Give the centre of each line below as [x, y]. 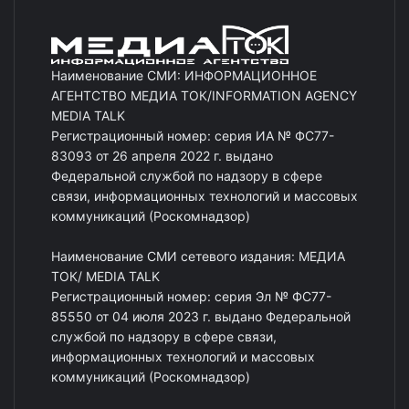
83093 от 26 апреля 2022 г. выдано [162, 156]
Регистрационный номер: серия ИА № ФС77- [193, 136]
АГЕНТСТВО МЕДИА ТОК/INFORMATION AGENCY [204, 96]
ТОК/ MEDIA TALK [105, 277]
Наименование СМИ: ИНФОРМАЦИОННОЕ [184, 76]
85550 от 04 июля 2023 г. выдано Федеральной [201, 317]
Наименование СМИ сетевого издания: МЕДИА [198, 257]
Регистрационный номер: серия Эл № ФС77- [191, 297]
